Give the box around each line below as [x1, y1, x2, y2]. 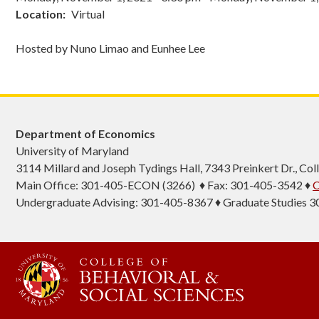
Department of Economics [16, 127, 155, 140]
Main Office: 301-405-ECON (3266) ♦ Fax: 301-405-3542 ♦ [16, 178, 313, 192]
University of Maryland [16, 144, 129, 157]
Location [16, 7, 63, 21]
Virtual [71, 7, 105, 21]
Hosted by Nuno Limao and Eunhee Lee [16, 41, 205, 55]
